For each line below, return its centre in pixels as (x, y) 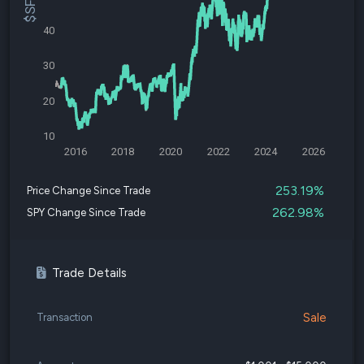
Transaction (65, 317)
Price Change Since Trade (89, 191)
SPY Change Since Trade (86, 212)
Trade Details (89, 273)
